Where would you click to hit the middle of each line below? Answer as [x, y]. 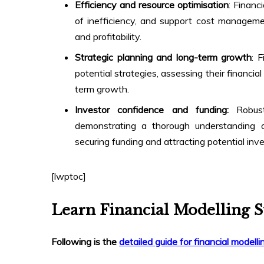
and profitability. [108, 37]
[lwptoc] [69, 176]
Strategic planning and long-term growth [164, 57]
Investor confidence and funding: [152, 110]
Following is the [85, 242]
